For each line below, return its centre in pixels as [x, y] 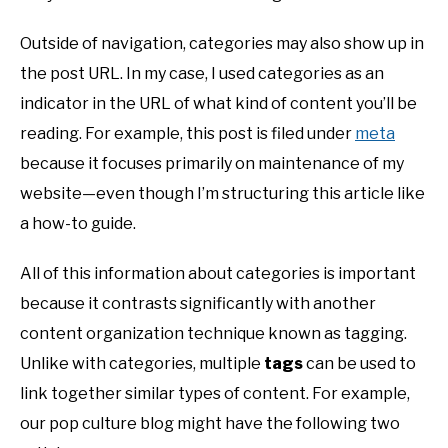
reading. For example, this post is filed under [187, 133]
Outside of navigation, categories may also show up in [222, 43]
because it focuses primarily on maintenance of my [212, 163]
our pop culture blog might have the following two [210, 423]
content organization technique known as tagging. [213, 333]
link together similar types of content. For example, [215, 393]
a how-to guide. [78, 223]
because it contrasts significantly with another [198, 303]
